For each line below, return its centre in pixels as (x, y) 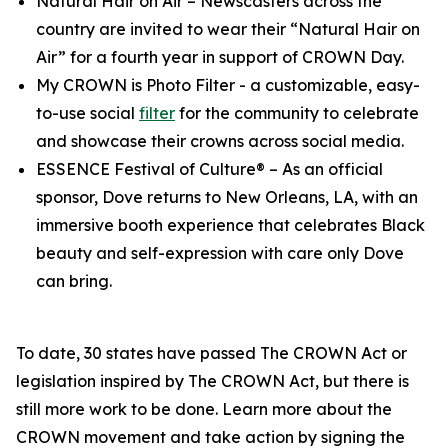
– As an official (326, 169)
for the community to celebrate (297, 113)
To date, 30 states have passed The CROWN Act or (211, 353)
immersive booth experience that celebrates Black (230, 225)
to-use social (87, 113)
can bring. (74, 281)
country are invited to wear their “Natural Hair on (228, 29)
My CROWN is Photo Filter (135, 85)
